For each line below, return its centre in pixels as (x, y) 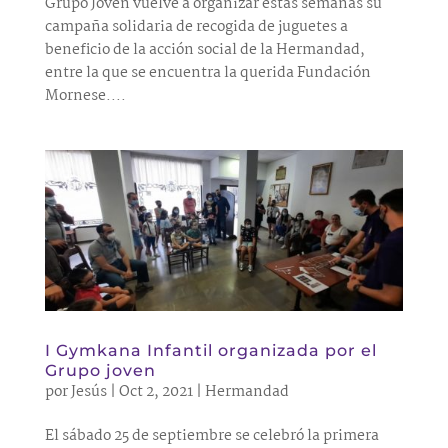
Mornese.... (85, 95)
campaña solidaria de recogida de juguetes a (196, 26)
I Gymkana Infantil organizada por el (210, 351)
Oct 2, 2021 (155, 392)
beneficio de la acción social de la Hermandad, (204, 49)
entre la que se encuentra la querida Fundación (207, 72)
